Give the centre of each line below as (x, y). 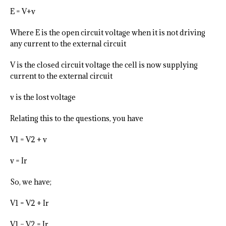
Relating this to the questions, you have (77, 119)
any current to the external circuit (68, 44)
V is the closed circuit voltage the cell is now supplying (104, 65)
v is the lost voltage (43, 97)
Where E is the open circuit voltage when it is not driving (108, 33)
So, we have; (31, 182)
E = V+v (23, 12)
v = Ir (19, 161)
